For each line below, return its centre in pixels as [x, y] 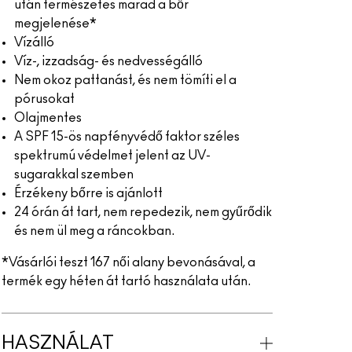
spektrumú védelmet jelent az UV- [112, 156]
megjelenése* [55, 24]
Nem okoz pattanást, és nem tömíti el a [125, 80]
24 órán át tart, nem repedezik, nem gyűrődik [143, 212]
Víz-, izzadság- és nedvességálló [108, 61]
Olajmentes [48, 118]
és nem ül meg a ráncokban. [94, 231]
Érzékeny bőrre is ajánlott [88, 193]
